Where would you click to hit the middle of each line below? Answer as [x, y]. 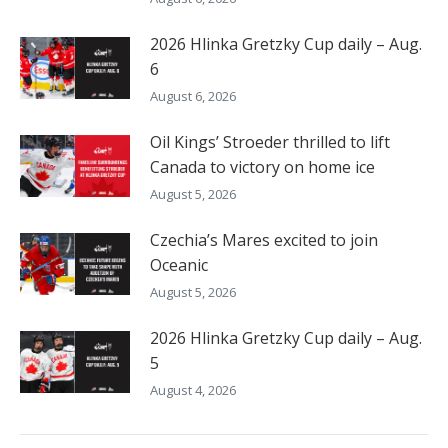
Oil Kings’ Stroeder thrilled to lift [270, 141]
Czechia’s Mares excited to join [264, 239]
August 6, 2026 [193, 95]
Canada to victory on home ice [262, 166]
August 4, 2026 [193, 389]
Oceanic [179, 264]
